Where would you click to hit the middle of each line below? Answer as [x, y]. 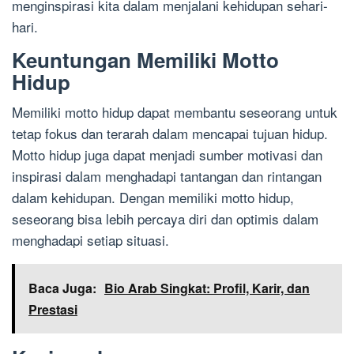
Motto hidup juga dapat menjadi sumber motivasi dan [167, 154]
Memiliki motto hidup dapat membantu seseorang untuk [175, 111]
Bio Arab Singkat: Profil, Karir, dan [207, 288]
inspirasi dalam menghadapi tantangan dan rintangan [167, 175]
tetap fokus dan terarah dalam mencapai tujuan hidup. [170, 133]
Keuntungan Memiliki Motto [145, 59]
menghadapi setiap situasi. [90, 239]
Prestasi [53, 309]
